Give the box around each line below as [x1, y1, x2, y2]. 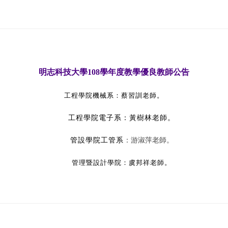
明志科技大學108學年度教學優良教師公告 [39, 68, 189, 76]
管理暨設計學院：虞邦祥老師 [72, 159, 165, 166]
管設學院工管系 [70, 136, 124, 144]
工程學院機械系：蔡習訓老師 [64, 92, 157, 99]
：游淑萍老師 [123, 136, 166, 144]
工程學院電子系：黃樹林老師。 [68, 114, 176, 122]
